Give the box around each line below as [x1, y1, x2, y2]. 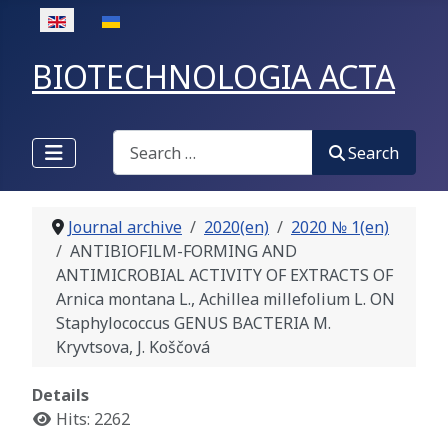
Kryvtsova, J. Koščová [56, 336, 210, 359]
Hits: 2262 [56, 408, 130, 431]
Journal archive [68, 216, 182, 239]
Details [32, 384, 89, 407]
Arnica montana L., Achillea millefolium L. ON [56, 288, 395, 311]
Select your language [31, 8, 188, 30]
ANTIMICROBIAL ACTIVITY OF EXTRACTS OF [56, 264, 393, 287]
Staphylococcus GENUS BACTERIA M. [56, 312, 331, 335]
